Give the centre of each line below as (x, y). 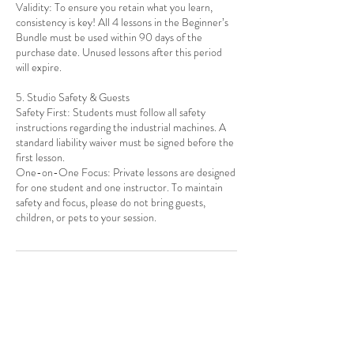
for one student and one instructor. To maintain (119, 187)
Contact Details (69, 287)
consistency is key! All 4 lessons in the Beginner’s (122, 22)
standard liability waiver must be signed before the (125, 142)
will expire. (39, 67)
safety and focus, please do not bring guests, (111, 202)
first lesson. (40, 157)
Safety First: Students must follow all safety (111, 112)
